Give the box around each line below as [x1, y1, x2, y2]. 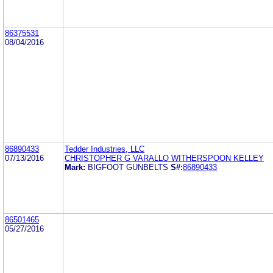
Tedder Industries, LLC [65, 144, 144, 154]
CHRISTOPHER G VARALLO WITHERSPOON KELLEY [65, 153, 264, 163]
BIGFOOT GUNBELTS [88, 162, 168, 172]
